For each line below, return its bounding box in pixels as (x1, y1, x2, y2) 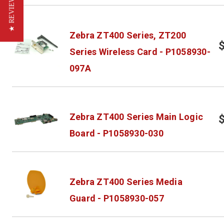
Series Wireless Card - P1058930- (69, 46, 210, 57)
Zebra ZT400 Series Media (69, 176, 182, 187)
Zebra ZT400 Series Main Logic (69, 111, 203, 122)
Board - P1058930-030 (69, 127, 163, 138)
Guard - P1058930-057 (69, 192, 164, 203)
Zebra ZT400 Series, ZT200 (69, 29, 186, 40)
